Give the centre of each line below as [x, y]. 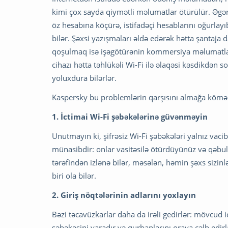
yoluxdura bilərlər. [84, 78]
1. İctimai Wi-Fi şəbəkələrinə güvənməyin [130, 116]
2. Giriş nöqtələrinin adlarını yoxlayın [124, 195]
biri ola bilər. [74, 175]
